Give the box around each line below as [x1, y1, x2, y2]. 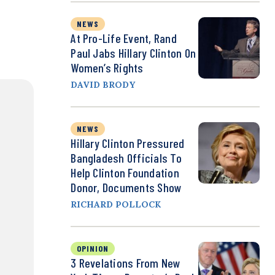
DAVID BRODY [71, 79, 136, 91]
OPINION [77, 243, 109, 254]
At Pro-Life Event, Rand [71, 31, 177, 46]
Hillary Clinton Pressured [71, 136, 185, 151]
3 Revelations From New [71, 255, 181, 271]
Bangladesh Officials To [71, 150, 182, 166]
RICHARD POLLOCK [71, 199, 161, 211]
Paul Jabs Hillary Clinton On [71, 45, 196, 61]
